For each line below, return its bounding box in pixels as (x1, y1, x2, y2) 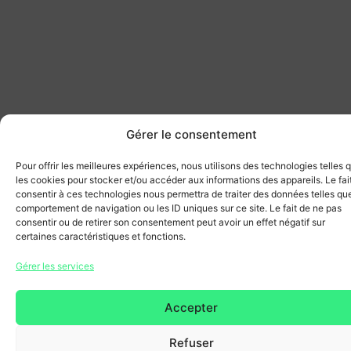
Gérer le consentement (125, 127, 257, 142)
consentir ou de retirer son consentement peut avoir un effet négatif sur (16, 216, 325, 228)
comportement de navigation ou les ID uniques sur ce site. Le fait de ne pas (16, 202, 342, 214)
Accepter (165, 299, 218, 315)
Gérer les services (16, 260, 94, 272)
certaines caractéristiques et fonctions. (16, 230, 186, 242)
